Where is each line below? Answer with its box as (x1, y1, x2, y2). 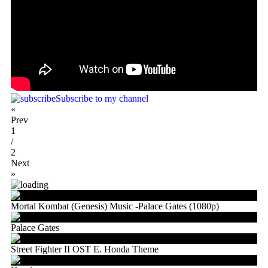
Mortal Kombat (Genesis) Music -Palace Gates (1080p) (11, 200, 219, 211)
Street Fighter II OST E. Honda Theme (11, 243, 159, 254)
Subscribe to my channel (56, 93, 148, 103)
